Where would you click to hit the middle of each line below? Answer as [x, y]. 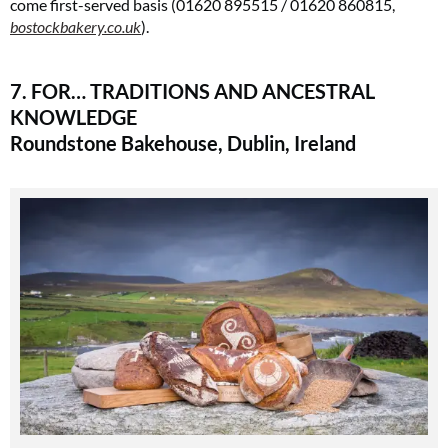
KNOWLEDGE [73, 116]
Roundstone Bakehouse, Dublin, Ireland [183, 142]
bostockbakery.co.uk [75, 26]
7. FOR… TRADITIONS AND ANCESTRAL [192, 90]
